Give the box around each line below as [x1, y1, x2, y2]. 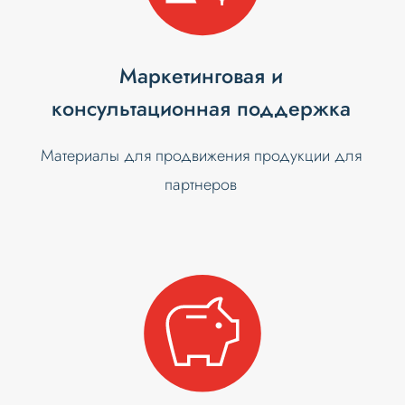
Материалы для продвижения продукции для [40, 144, 362, 168]
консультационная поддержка [51, 93, 351, 125]
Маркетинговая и [118, 61, 283, 92]
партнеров [165, 173, 238, 197]
